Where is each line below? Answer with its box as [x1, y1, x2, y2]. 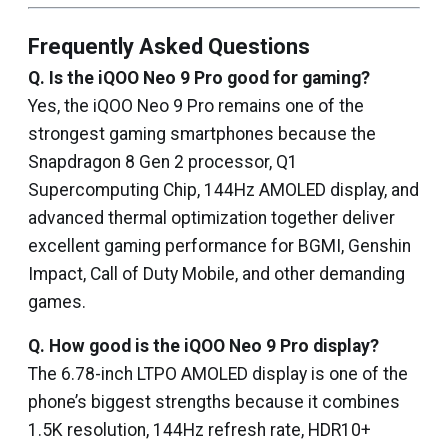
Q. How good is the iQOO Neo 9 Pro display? [28, 336, 379, 356]
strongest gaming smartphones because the [28, 124, 376, 144]
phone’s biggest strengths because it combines [28, 392, 400, 412]
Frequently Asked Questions [28, 34, 310, 59]
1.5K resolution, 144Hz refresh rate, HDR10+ [28, 420, 371, 440]
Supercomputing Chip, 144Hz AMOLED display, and [28, 180, 419, 200]
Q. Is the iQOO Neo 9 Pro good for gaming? [28, 68, 370, 88]
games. [28, 292, 86, 312]
